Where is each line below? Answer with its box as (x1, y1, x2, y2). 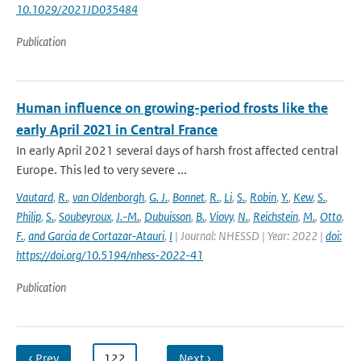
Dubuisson (144, 209, 191, 224)
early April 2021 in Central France (16, 121, 218, 139)
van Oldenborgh (73, 189, 144, 205)
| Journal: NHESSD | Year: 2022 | (172, 228, 326, 243)
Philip (16, 209, 41, 224)
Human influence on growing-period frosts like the (16, 99, 328, 117)
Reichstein (253, 209, 298, 224)
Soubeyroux (59, 209, 111, 224)
